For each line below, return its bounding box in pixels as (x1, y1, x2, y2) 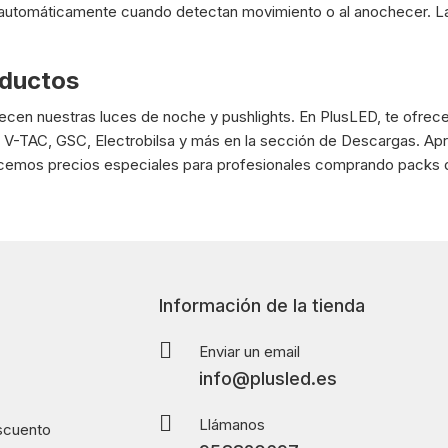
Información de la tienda (159, 295, 366, 317)
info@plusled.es (199, 368, 338, 390)
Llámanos (199, 415, 266, 435)
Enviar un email (199, 342, 301, 362)
